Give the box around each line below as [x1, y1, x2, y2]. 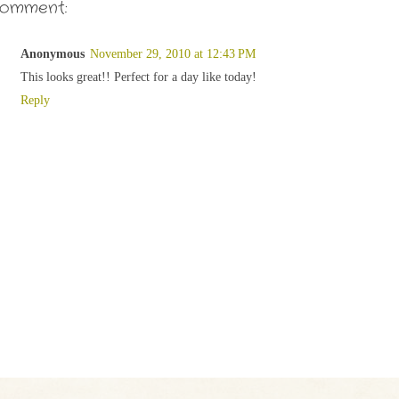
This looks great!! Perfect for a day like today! [20, 69, 256, 84]
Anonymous [20, 46, 85, 61]
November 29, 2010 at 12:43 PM [90, 46, 256, 61]
